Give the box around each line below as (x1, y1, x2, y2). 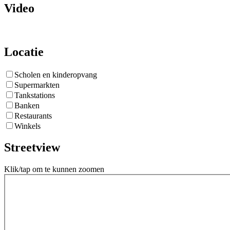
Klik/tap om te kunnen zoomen (4, 165, 104, 174)
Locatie (4, 45, 44, 59)
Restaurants (14, 111, 52, 120)
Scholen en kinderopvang (14, 70, 97, 79)
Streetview (4, 141, 60, 155)
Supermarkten (14, 80, 60, 89)
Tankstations (14, 90, 55, 100)
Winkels (14, 121, 41, 130)
